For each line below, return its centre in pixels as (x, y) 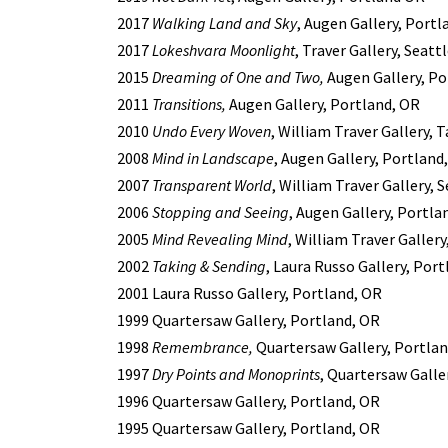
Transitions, (189, 103)
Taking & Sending (209, 265)
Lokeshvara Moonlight (222, 49)
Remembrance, (202, 346)
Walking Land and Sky (224, 22)
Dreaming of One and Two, (238, 76)
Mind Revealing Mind (218, 238)
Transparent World (212, 184)
